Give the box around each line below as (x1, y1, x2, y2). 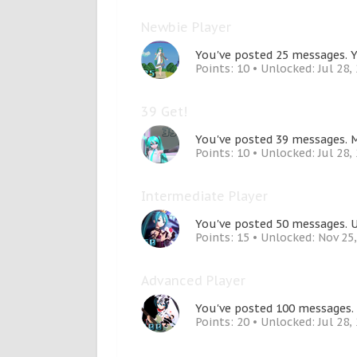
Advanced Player (141, 273, 245, 288)
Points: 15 (195, 230, 249, 245)
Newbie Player (141, 19, 231, 35)
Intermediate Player (141, 188, 268, 204)
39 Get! (141, 104, 187, 120)
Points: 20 (195, 315, 249, 329)
